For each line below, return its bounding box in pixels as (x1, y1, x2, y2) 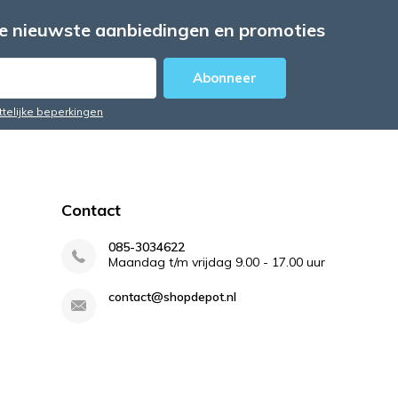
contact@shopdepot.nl (107, 289, 236, 305)
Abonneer (193, 69, 257, 86)
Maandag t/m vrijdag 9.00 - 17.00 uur (107, 254, 325, 270)
